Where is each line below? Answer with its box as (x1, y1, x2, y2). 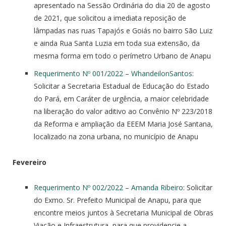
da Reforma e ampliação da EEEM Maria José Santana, (34, 119, 213, 129)
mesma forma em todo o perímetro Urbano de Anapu (34, 50, 211, 61)
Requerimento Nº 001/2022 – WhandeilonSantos (34, 68, 192, 78)
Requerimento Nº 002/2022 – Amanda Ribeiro (34, 183, 183, 193)
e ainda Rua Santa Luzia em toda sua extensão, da (34, 38, 200, 48)
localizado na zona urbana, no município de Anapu (34, 131, 198, 141)
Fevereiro (13, 157, 46, 167)
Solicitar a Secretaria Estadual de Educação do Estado (34, 81, 209, 91)
